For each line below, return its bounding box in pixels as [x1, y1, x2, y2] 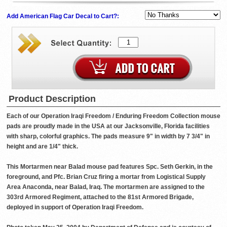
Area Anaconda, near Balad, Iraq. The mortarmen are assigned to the [7, 183, 205, 191]
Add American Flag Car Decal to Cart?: [7, 12, 121, 20]
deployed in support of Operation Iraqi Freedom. [7, 203, 143, 211]
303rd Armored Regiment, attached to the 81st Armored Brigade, [7, 193, 194, 201]
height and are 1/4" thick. [7, 142, 78, 150]
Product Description [9, 93, 96, 104]
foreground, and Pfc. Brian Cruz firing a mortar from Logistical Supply [7, 173, 206, 180]
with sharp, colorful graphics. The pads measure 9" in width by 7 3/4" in [7, 132, 210, 140]
